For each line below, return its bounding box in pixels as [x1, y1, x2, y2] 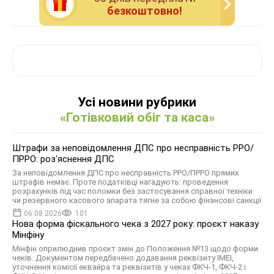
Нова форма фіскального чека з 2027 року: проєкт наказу [12, 218, 259, 229]
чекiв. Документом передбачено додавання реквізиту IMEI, [12, 253, 234, 262]
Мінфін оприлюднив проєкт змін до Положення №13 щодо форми [12, 244, 258, 253]
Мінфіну [12, 229, 44, 240]
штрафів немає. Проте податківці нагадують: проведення [12, 177, 228, 187]
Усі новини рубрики [78, 95, 196, 109]
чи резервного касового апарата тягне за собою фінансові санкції [12, 196, 261, 205]
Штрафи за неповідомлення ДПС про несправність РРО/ [12, 143, 254, 154]
